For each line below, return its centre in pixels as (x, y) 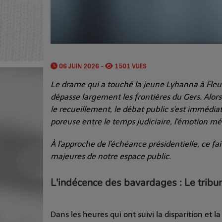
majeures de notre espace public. (111, 156)
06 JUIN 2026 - (81, 66)
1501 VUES (130, 66)
